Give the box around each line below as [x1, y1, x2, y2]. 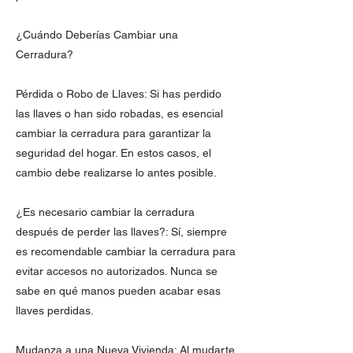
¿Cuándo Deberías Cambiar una [16, 28, 178, 41]
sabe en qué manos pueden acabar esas [16, 284, 221, 297]
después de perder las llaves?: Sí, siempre [16, 225, 227, 238]
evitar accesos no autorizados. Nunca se [16, 265, 217, 277]
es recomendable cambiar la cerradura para [16, 245, 236, 258]
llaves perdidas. [16, 304, 94, 317]
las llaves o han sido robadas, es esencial [16, 107, 223, 120]
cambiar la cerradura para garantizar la [16, 127, 211, 139]
